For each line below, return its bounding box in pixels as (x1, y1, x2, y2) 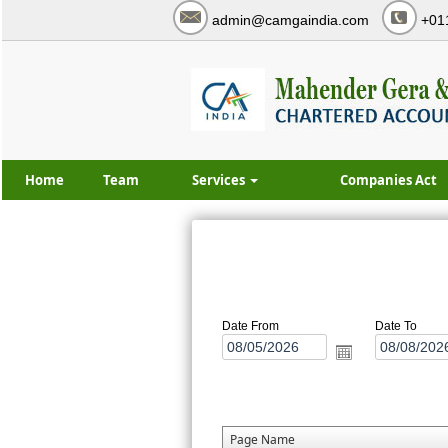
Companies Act (340, 171, 437, 189)
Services (191, 171, 248, 189)
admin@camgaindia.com (212, 12, 369, 28)
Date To (374, 319, 417, 333)
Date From (222, 319, 279, 333)
